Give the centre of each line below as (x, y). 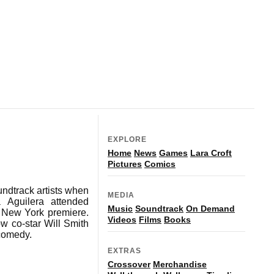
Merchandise (180, 264)
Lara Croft (211, 153)
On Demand (210, 208)
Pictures (125, 164)
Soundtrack (159, 208)
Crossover (129, 264)
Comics (160, 164)
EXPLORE (127, 139)
